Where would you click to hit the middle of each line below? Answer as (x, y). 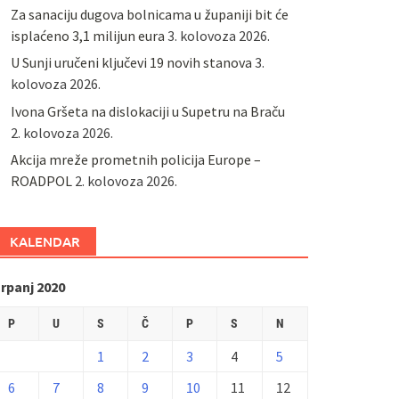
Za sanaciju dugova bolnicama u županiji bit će (149, 14)
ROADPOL (41, 181)
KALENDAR (45, 242)
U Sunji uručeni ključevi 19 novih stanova (131, 63)
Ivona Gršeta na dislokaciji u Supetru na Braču (147, 111)
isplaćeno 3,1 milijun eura (87, 35)
